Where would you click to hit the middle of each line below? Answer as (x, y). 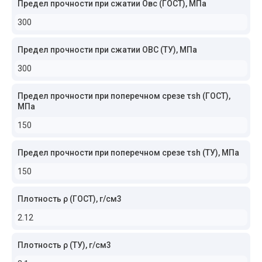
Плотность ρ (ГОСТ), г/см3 (70, 199)
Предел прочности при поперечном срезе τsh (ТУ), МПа (128, 153)
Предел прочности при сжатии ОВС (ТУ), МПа (107, 50)
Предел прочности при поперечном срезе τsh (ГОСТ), (124, 96)
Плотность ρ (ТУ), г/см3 (64, 245)
